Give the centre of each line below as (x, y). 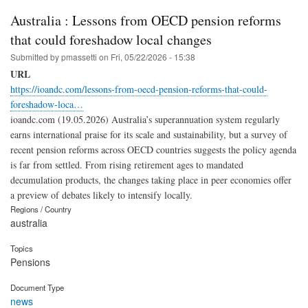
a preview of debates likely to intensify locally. (101, 195)
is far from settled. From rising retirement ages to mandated (127, 165)
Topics (22, 249)
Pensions (30, 262)
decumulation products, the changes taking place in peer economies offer (151, 180)
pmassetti (79, 57)
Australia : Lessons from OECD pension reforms (146, 21)
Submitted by (36, 57)
